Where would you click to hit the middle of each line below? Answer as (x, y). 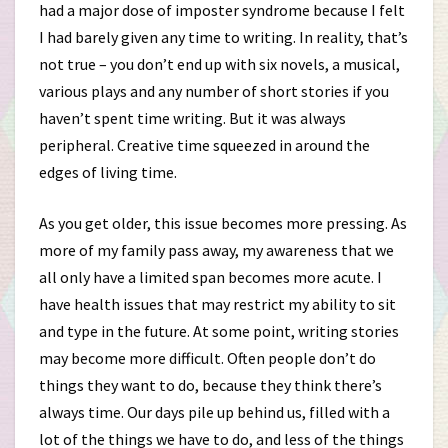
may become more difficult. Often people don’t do (207, 358)
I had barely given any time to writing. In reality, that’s (223, 37)
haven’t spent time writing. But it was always (192, 118)
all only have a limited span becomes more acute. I (210, 277)
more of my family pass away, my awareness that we (216, 250)
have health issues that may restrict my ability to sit (217, 304)
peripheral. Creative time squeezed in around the (204, 145)
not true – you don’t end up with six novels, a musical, (219, 64)
